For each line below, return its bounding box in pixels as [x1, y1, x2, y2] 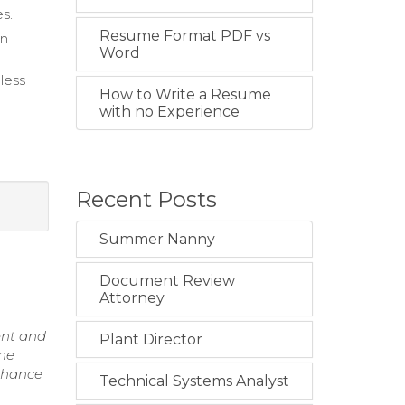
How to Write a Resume [99, 86, 271, 103]
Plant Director [99, 331, 202, 348]
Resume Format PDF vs [99, 27, 270, 44]
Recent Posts [75, 186, 217, 212]
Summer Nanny [99, 231, 215, 248]
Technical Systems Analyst [99, 372, 289, 390]
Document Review [99, 272, 235, 289]
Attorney [99, 289, 165, 306]
